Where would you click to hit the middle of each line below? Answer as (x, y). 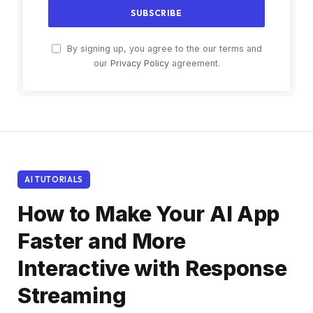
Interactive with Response (152, 268)
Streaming (72, 296)
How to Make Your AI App (149, 214)
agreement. (194, 63)
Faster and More (102, 241)
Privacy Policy (139, 63)
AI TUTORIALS (54, 180)
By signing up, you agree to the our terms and (163, 49)
